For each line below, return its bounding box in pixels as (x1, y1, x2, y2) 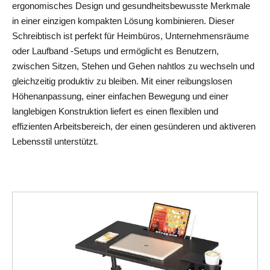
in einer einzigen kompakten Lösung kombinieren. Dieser (12, 16, 234, 26)
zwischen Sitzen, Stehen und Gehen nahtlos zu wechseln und (12, 61, 254, 71)
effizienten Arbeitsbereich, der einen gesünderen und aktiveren (12, 121, 256, 131)
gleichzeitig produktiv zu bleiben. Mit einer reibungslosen (12, 76, 232, 86)
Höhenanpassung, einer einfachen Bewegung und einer (12, 91, 228, 101)
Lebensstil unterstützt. (12, 136, 98, 146)
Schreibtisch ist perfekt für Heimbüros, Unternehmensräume (12, 31, 249, 41)
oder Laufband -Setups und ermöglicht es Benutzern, (12, 46, 219, 56)
